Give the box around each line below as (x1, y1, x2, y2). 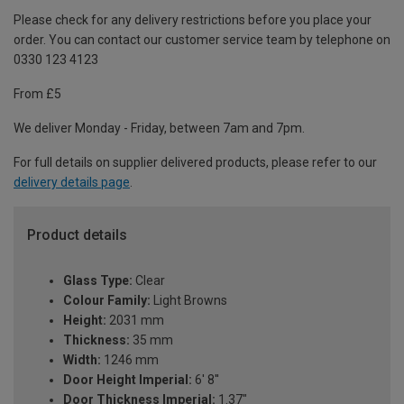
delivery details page (14, 175, 130, 190)
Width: (63, 353, 101, 368)
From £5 (14, 87, 61, 102)
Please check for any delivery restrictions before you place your (14, 13, 372, 28)
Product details (27, 226, 127, 244)
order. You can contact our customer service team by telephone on (14, 32, 390, 48)
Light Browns (151, 293, 227, 308)
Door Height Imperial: (63, 372, 192, 388)
